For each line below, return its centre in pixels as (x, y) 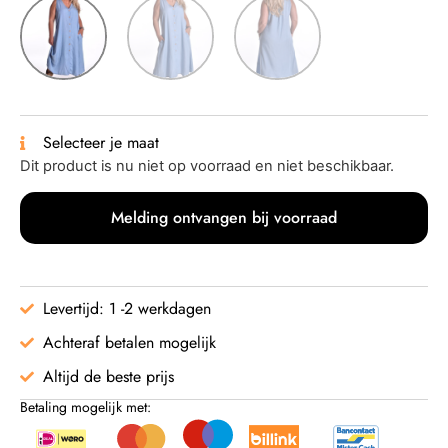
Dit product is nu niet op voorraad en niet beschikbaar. (207, 166)
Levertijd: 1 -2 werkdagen (126, 308)
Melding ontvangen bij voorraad (224, 217)
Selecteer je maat (100, 143)
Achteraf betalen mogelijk (129, 342)
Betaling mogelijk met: (85, 406)
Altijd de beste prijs (108, 376)
